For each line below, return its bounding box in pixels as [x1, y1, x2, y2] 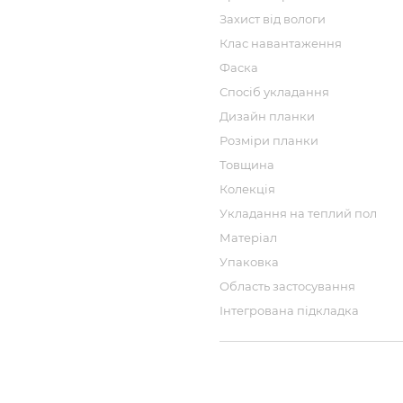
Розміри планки [219, 133, 318, 148]
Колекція [219, 182, 275, 196]
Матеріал [219, 230, 277, 245]
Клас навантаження [219, 36, 342, 50]
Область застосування [219, 279, 355, 293]
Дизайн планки [219, 109, 315, 123]
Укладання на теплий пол [219, 206, 377, 220]
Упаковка [219, 255, 279, 269]
